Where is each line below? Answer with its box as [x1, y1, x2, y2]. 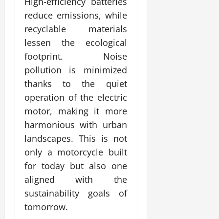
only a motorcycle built [24, 146, 127, 158]
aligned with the [24, 173, 127, 185]
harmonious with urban [24, 118, 127, 131]
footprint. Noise [24, 50, 127, 62]
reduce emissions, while [24, 9, 127, 21]
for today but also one [24, 159, 127, 172]
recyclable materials [24, 22, 127, 35]
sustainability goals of [24, 187, 127, 199]
